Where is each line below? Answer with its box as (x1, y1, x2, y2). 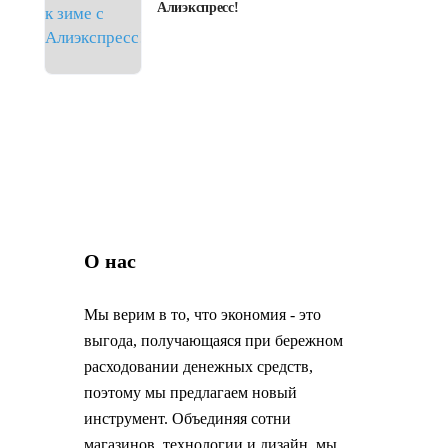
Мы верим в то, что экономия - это (83, 306, 321, 323)
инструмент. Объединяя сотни (83, 410, 291, 427)
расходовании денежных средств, (83, 358, 313, 375)
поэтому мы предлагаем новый (83, 384, 297, 401)
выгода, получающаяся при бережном (83, 332, 343, 349)
